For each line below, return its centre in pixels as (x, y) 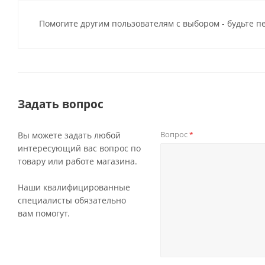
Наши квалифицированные (74, 187)
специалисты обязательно (72, 200)
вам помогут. (44, 213)
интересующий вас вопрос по (79, 148)
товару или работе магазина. (77, 161)
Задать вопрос (61, 104)
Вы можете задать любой (69, 135)
